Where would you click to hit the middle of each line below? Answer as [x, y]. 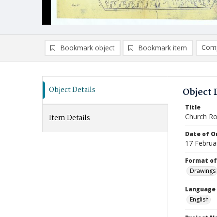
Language [200, 189]
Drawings [203, 171]
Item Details [70, 118]
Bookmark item [163, 48]
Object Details [72, 90]
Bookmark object [87, 48]
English [199, 199]
